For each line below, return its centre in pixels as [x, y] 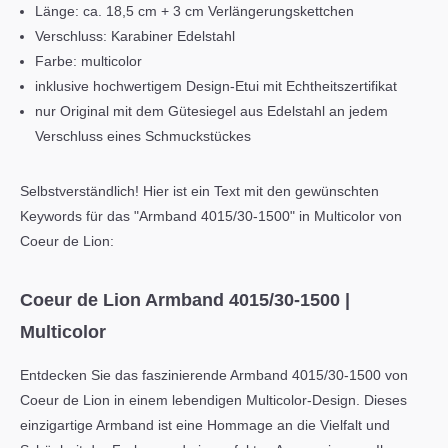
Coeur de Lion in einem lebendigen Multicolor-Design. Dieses [213, 400]
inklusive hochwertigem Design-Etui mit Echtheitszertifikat [216, 86]
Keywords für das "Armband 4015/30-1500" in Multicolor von [211, 216]
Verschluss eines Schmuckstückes [143, 136]
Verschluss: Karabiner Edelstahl [135, 36]
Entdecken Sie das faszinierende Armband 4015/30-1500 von [214, 375]
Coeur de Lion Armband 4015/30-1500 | [185, 300]
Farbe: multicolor [88, 61]
